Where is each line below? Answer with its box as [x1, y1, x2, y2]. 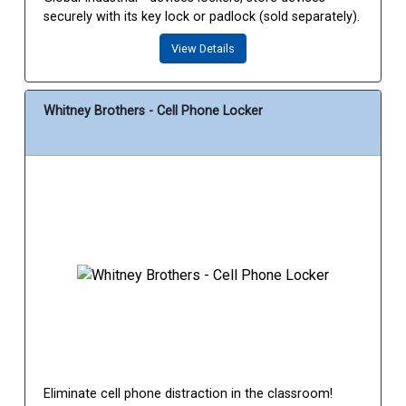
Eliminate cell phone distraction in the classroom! [43, 386, 333, 402]
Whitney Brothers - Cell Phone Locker [43, 103, 263, 120]
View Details [171, 42, 235, 56]
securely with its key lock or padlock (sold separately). [43, 9, 360, 25]
